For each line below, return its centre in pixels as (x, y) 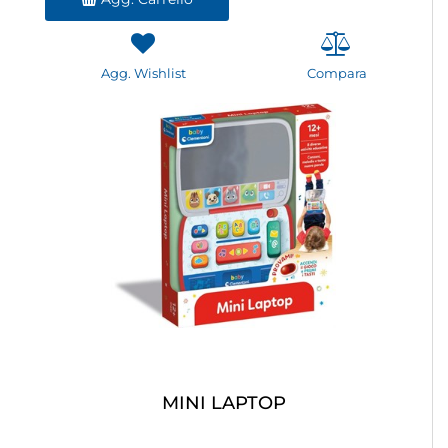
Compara (336, 73)
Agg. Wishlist (143, 73)
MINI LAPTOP (223, 403)
